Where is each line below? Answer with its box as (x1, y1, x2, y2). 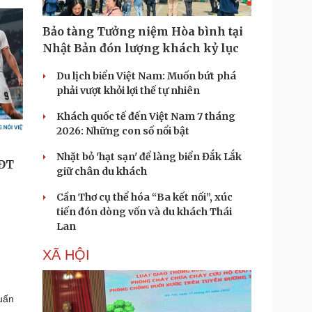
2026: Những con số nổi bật (56, 125, 189, 137)
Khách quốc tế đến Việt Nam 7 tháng (56, 110, 235, 123)
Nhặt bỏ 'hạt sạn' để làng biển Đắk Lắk (56, 150, 242, 163)
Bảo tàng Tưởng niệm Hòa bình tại (42, 24, 243, 38)
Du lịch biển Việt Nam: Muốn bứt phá (56, 70, 236, 82)
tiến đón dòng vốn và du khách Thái (56, 205, 232, 218)
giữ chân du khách (56, 165, 147, 178)
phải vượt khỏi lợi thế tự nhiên (56, 84, 200, 97)
